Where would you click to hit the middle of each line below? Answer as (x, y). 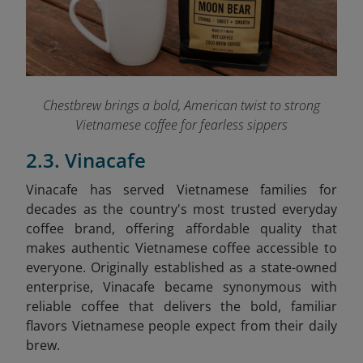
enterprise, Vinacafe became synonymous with (181, 286)
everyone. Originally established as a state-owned (181, 267)
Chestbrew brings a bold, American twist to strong (181, 105)
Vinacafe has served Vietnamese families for (181, 189)
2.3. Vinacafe (86, 160)
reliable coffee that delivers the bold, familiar (181, 306)
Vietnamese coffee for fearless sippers (181, 124)
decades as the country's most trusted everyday (181, 209)
